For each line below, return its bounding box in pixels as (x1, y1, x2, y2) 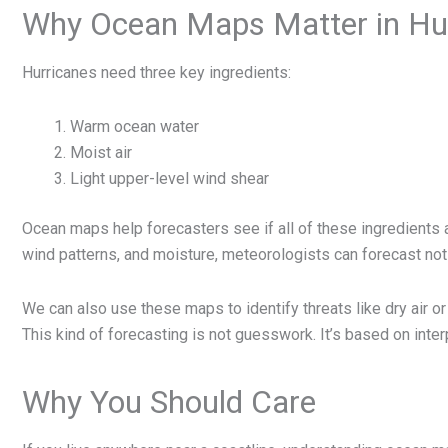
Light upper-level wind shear (70, 168, 269, 188)
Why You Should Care (22, 382, 316, 421)
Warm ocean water (70, 116, 199, 136)
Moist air (70, 142, 132, 162)
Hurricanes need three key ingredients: (22, 62, 291, 82)
